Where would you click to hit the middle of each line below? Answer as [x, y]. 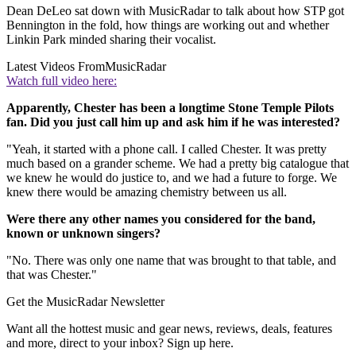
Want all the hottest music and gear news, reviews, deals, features [169, 328]
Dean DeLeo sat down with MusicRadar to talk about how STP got [175, 10]
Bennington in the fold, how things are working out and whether [168, 25]
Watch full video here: [62, 80]
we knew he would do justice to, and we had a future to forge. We [172, 177]
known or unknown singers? [83, 233]
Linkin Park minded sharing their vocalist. [111, 39]
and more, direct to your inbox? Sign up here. [120, 342]
